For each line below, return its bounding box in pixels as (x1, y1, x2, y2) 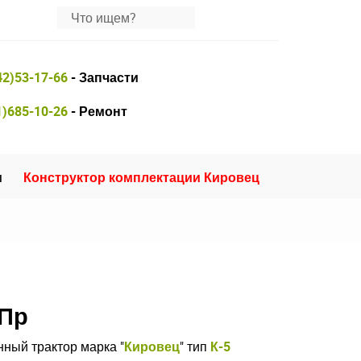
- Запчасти (68, 68, 139, 86)
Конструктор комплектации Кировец (23, 168, 260, 186)
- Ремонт (68, 102, 127, 120)
